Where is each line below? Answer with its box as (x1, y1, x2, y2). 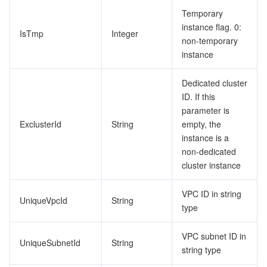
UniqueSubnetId (20, 237, 80, 249)
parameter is (182, 104, 229, 116)
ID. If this (182, 91, 215, 103)
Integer (111, 27, 138, 39)
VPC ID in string (182, 188, 241, 200)
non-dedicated (182, 145, 236, 157)
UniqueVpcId (20, 194, 67, 206)
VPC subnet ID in (182, 230, 246, 242)
